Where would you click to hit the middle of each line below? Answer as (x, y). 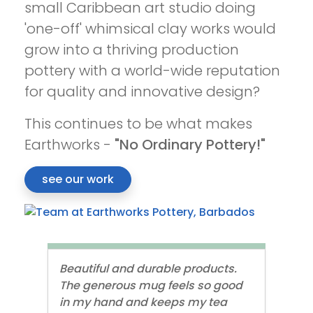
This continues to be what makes (138, 123)
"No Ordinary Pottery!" (190, 144)
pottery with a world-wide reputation (152, 70)
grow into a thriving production (131, 49)
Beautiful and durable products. (148, 269)
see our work (78, 179)
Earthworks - (69, 144)
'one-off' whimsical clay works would (150, 28)
